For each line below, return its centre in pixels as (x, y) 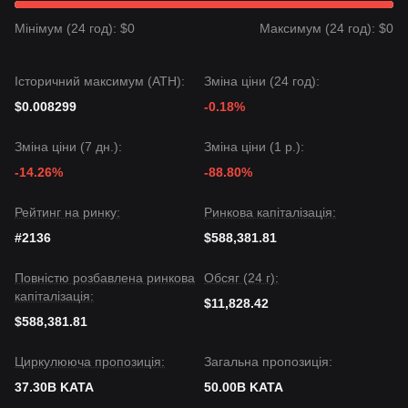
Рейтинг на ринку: (67, 212)
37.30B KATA (54, 387)
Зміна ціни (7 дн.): (68, 147)
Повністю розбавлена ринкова (105, 278)
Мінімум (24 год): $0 (75, 28)
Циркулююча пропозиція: (90, 362)
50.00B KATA (244, 387)
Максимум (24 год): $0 (326, 28)
